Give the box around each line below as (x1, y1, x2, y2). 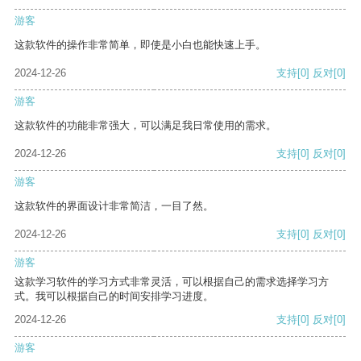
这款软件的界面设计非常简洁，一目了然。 (15, 200, 214, 213)
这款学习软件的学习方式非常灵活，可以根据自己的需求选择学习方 (15, 276, 329, 288)
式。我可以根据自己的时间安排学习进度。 (15, 290, 214, 303)
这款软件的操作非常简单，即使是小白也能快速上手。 (15, 39, 266, 52)
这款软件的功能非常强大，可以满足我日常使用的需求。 (15, 119, 276, 132)
